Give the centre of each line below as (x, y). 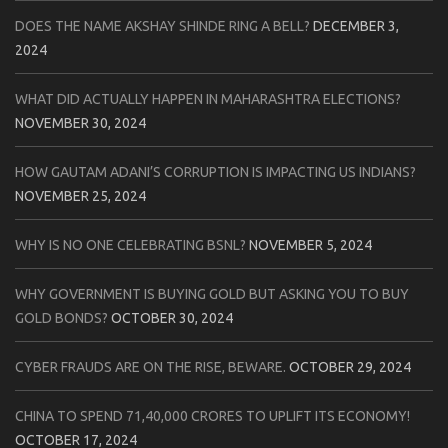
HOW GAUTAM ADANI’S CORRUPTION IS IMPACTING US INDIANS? (215, 171)
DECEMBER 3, (356, 25)
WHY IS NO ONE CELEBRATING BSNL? (130, 244)
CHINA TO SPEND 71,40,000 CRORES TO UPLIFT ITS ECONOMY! (212, 415)
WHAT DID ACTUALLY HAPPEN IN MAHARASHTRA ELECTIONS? (208, 98)
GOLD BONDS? (61, 317)
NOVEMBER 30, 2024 (80, 122)
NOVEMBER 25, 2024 (80, 195)
